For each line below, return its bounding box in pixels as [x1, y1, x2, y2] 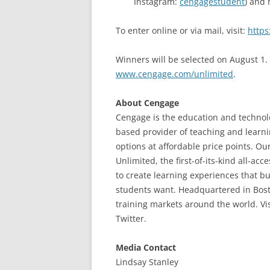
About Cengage [116, 97, 179, 108]
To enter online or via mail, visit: [116, 25, 248, 36]
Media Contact [116, 242, 176, 253]
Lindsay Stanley [116, 256, 178, 268]
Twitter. [116, 213, 146, 224]
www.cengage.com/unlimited [116, 68, 233, 80]
